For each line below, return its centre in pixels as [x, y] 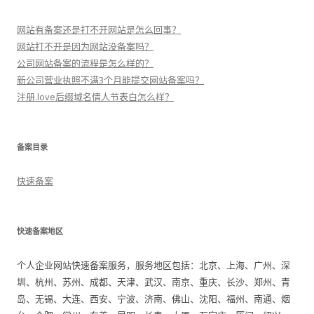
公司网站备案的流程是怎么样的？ [85, 63]
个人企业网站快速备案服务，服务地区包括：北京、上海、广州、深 [153, 265]
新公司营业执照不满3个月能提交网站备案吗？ [110, 80]
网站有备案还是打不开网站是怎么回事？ [99, 29]
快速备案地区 [40, 231]
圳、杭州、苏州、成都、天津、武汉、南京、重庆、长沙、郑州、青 [153, 282]
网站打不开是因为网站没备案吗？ [85, 46]
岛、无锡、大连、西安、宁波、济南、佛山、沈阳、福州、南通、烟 [153, 299]
